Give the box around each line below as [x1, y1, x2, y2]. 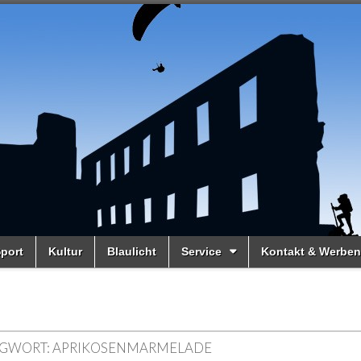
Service [181, 245, 222, 258]
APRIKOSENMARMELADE [52, 339, 212, 356]
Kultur [48, 245, 82, 258]
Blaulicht [107, 245, 156, 258]
